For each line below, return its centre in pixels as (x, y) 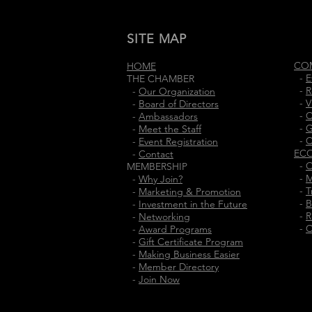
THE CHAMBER (161, 79)
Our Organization (177, 91)
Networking (164, 217)
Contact (156, 154)
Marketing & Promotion (190, 192)
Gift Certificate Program (191, 242)
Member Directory (179, 267)
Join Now (159, 279)
